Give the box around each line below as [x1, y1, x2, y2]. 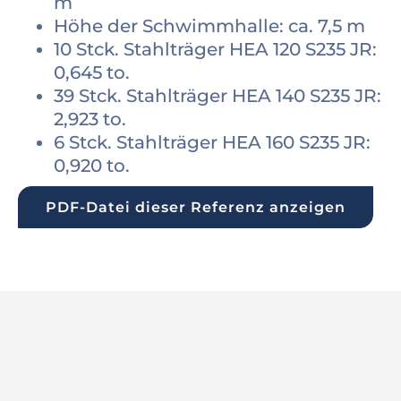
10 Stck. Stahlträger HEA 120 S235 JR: [54, 38, 377, 60]
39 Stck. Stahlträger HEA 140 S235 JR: [54, 84, 381, 107]
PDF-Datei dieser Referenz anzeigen [46, 198, 346, 216]
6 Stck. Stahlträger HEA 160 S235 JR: [54, 131, 371, 153]
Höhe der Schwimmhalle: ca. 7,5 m [54, 14, 365, 37]
